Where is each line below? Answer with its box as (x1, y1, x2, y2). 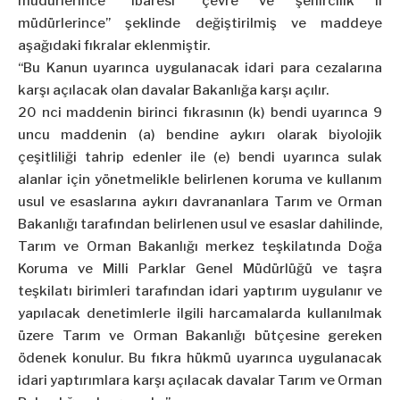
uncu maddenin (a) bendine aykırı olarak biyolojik (18, 127, 382, 144)
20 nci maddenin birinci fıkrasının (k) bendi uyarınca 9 (18, 104, 382, 121)
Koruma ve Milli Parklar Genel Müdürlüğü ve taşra (18, 261, 382, 278)
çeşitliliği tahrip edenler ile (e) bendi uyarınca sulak (18, 149, 382, 166)
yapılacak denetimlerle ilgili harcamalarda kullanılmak (18, 305, 382, 322)
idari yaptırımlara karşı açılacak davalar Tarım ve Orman (18, 372, 382, 389)
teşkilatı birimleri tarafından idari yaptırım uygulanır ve (18, 283, 382, 300)
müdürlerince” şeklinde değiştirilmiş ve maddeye (18, 15, 382, 32)
